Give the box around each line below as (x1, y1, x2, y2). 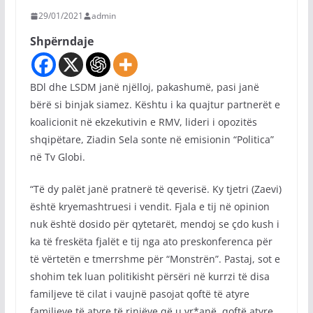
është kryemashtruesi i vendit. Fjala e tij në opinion (29, 200, 270, 213)
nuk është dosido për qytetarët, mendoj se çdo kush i (29, 217, 279, 231)
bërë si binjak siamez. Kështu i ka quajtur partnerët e (29, 98, 280, 111)
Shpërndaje (29, 34, 94, 49)
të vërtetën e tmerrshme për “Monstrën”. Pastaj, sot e (29, 252, 280, 265)
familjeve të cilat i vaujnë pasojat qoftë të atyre (29, 287, 249, 300)
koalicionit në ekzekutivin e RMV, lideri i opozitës (29, 115, 257, 129)
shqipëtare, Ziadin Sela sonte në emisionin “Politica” (29, 133, 274, 146)
